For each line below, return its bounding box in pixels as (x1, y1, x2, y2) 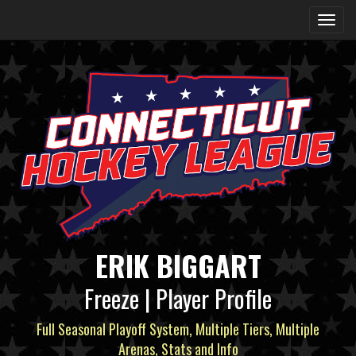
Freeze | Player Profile (84, 280, 272, 316)
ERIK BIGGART (95, 243, 261, 286)
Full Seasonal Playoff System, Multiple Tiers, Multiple (37, 318, 319, 339)
